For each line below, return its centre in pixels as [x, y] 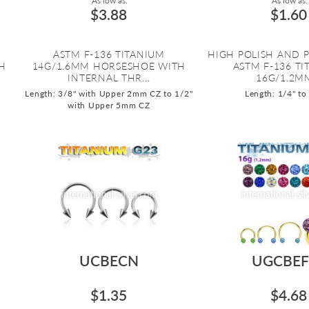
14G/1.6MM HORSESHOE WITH [109, 66]
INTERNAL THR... [109, 77]
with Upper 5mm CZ [109, 105]
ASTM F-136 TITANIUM [109, 54]
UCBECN [109, 260]
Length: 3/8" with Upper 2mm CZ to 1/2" [109, 93]
